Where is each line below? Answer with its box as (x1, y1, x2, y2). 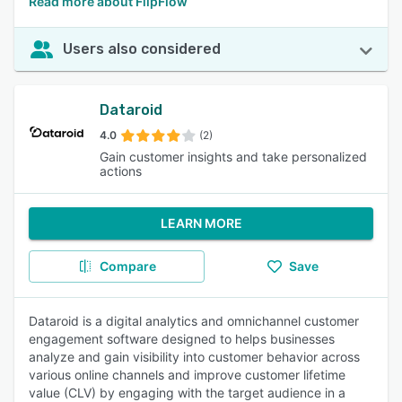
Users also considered (63, 40, 221, 57)
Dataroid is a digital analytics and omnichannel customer (29, 313, 359, 328)
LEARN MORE (160, 215, 242, 231)
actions (99, 163, 142, 179)
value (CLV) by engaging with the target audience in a (29, 385, 345, 400)
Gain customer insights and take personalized (99, 149, 367, 164)
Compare (99, 258, 156, 274)
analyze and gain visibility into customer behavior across (29, 349, 360, 364)
